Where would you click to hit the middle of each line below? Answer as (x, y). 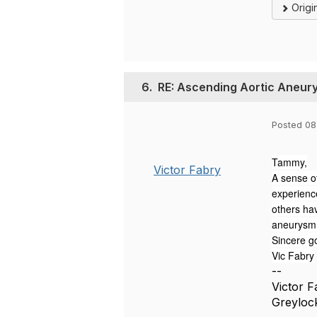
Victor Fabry (187, 170)
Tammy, (289, 162)
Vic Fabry (293, 255)
